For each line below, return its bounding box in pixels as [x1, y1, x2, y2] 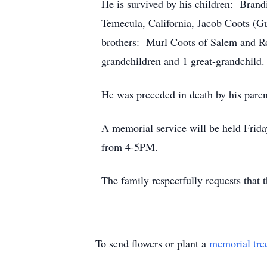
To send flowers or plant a [95, 236, 209, 250]
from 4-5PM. [101, 139, 158, 154]
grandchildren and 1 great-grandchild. [101, 54, 265, 68]
